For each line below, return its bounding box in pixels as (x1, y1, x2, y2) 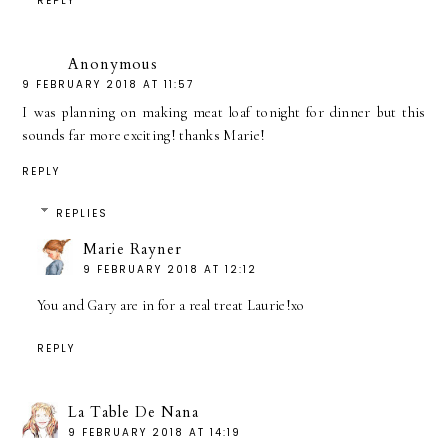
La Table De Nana (68, 401, 200, 422)
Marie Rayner (82, 239, 182, 260)
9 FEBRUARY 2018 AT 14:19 (68, 424, 242, 440)
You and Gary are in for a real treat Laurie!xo (36, 297, 305, 315)
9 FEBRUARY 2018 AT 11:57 (22, 76, 195, 92)
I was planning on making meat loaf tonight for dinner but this (22, 103, 426, 121)
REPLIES (56, 206, 109, 222)
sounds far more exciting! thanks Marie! (22, 126, 266, 144)
